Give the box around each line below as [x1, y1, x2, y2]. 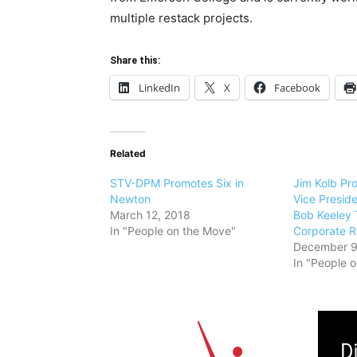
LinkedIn [139, 80, 180, 95]
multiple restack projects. [110, 10, 253, 25]
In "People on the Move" [110, 224, 236, 237]
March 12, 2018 [110, 208, 190, 222]
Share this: [110, 55, 160, 66]
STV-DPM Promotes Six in [110, 176, 244, 190]
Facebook [274, 80, 320, 95]
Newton [110, 192, 151, 206]
